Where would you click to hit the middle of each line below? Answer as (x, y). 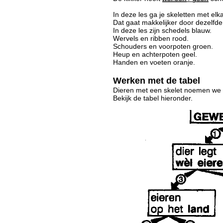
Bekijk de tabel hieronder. (153, 98)
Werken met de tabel (157, 81)
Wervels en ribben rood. (151, 38)
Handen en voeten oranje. (154, 62)
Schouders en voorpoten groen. (163, 46)
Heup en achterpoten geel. (155, 54)
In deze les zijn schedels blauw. (162, 30)
